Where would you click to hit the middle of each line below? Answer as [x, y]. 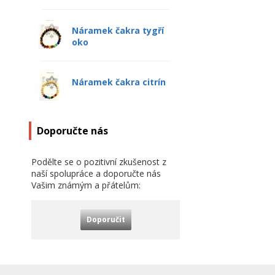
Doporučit [106, 219]
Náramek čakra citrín [119, 82]
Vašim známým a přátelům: [86, 185]
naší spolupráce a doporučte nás [96, 173]
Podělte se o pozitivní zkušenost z [99, 162]
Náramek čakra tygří [118, 30]
